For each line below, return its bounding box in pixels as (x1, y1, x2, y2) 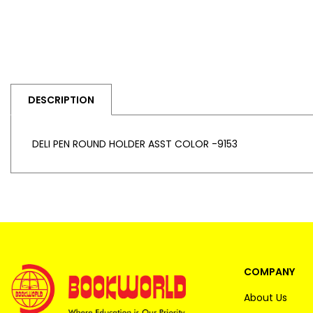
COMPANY (244, 265, 295, 279)
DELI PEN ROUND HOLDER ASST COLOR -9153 (32, 136, 238, 151)
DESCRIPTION (28, 92, 94, 107)
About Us (244, 291, 287, 305)
